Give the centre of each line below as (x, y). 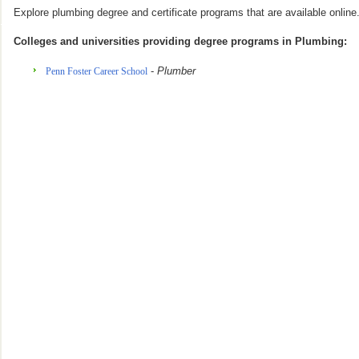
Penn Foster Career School (97, 71)
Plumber (176, 71)
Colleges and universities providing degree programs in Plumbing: (180, 41)
